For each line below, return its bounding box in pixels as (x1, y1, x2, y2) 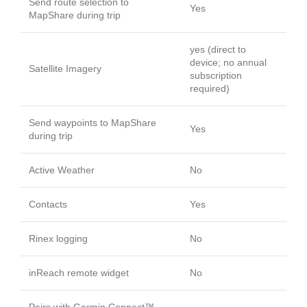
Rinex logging (29, 232, 88, 244)
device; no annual (190, 56, 267, 68)
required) (190, 82, 230, 94)
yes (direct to (190, 43, 246, 55)
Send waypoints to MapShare (29, 116, 156, 128)
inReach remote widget (29, 267, 129, 278)
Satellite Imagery (29, 62, 101, 74)
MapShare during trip (29, 9, 121, 21)
